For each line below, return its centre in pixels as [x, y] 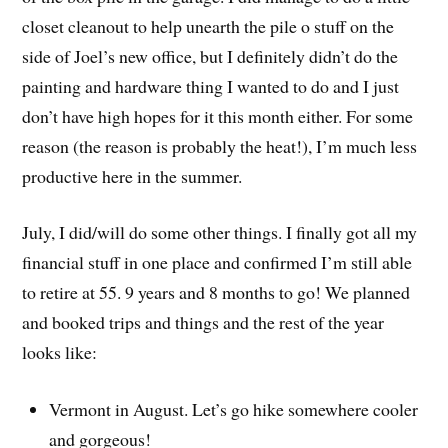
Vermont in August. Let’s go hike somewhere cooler [234, 409]
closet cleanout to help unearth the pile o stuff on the [208, 25]
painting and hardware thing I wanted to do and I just [211, 85]
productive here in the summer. [132, 175]
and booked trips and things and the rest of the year [203, 322]
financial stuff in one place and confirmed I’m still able [217, 262]
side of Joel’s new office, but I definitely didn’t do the [210, 55]
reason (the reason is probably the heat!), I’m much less [220, 145]
